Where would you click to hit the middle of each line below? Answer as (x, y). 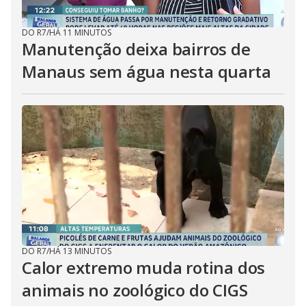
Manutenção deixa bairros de (136, 49)
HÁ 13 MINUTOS (80, 251)
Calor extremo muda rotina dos (144, 267)
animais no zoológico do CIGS (135, 290)
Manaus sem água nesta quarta (147, 71)
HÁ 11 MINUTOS (80, 32)
